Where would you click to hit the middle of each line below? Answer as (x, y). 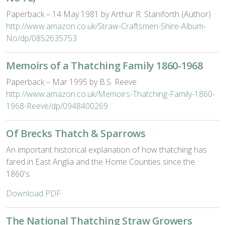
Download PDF (33, 193)
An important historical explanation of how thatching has (106, 150)
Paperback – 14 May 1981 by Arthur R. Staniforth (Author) (108, 14)
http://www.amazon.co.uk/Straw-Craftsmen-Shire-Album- (106, 26)
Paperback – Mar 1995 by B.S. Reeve (71, 82)
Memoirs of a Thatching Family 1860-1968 (104, 66)
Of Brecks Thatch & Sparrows (76, 133)
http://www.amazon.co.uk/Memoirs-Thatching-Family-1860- (110, 94)
